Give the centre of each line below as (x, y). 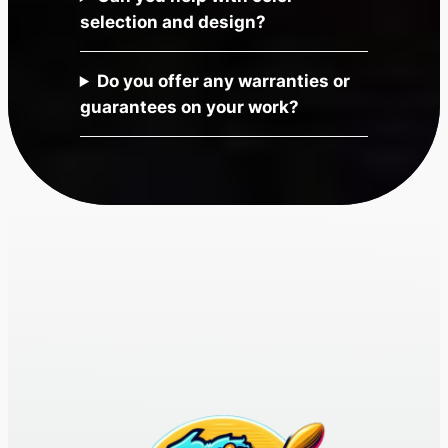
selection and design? (172, 22)
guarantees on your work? (189, 107)
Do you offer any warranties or (224, 81)
